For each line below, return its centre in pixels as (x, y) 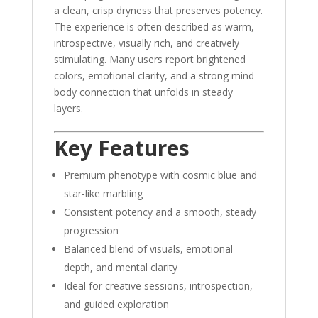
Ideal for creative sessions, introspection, (158, 286)
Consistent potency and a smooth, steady (160, 212)
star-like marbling (103, 194)
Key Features (121, 148)
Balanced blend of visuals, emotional (148, 249)
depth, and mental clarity (120, 268)
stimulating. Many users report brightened (149, 60)
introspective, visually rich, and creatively (146, 43)
